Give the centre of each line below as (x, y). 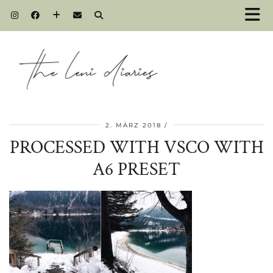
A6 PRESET (136, 169)
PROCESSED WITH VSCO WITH (136, 147)
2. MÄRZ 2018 (133, 125)
